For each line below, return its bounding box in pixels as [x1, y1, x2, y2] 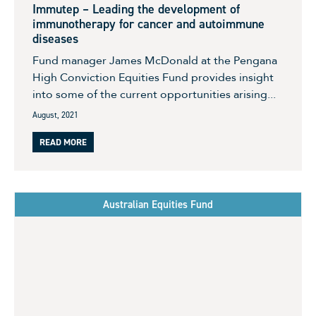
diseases [32, 30, 78, 47]
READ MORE [39, 135, 87, 148]
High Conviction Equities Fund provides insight [32, 69, 274, 85]
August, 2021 [32, 109, 78, 121]
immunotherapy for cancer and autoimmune [32, 15, 265, 32]
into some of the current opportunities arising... [32, 86, 276, 102]
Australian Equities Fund [103, 197, 213, 212]
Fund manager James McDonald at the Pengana [32, 52, 277, 68]
